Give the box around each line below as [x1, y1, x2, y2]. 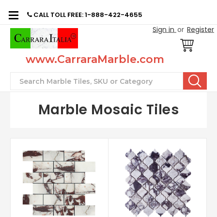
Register [187, 24, 214, 34]
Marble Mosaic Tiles [38, 100, 179, 119]
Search [10, 74, 48, 87]
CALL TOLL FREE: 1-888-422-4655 [32, 10, 142, 19]
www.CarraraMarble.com [26, 53, 165, 66]
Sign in [153, 24, 174, 34]
